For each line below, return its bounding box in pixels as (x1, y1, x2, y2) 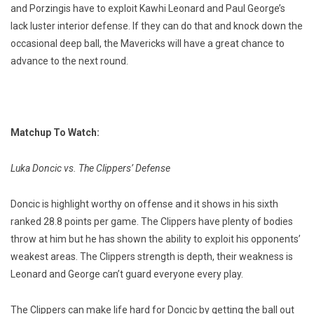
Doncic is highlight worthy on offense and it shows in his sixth (11, 198, 278, 210)
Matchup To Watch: (11, 127, 100, 139)
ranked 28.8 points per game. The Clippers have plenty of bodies (11, 216, 293, 228)
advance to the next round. (11, 55, 128, 67)
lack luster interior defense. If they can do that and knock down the (11, 20, 303, 32)
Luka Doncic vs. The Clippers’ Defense (11, 163, 170, 175)
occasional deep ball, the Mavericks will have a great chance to (11, 38, 285, 50)
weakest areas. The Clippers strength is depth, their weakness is (11, 251, 293, 263)
